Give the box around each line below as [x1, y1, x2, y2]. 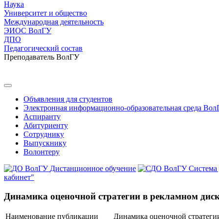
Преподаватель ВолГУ [4, 53, 79, 61]
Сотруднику [23, 130, 64, 138]
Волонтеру [23, 148, 60, 156]
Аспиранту [23, 112, 61, 121]
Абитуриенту [23, 121, 68, 130]
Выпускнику [23, 139, 66, 147]
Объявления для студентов [23, 95, 112, 103]
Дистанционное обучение [50, 164, 136, 173]
